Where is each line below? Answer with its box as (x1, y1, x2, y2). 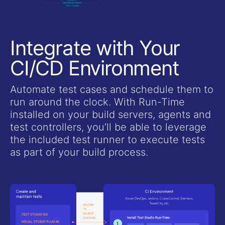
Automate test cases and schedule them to (10, 83, 213, 96)
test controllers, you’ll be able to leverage (10, 121, 206, 134)
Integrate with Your (10, 36, 180, 61)
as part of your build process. (10, 146, 148, 159)
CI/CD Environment (10, 56, 179, 81)
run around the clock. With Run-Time (10, 96, 185, 108)
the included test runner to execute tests (10, 134, 205, 146)
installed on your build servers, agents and (10, 108, 211, 121)
